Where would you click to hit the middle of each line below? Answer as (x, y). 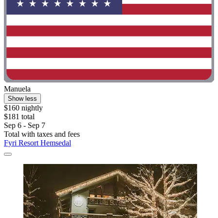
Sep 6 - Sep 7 (25, 125)
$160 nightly (23, 108)
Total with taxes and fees (42, 134)
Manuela (17, 89)
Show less (22, 98)
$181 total (19, 116)
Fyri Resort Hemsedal (37, 143)
